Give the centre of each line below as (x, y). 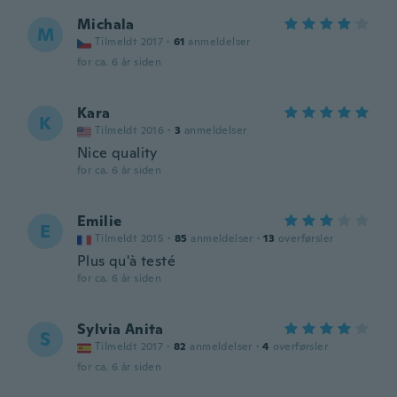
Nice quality (117, 153)
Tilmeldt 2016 (130, 130)
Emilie (100, 221)
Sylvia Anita (121, 329)
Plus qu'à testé (126, 261)
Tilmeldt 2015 (130, 238)
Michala (106, 24)
